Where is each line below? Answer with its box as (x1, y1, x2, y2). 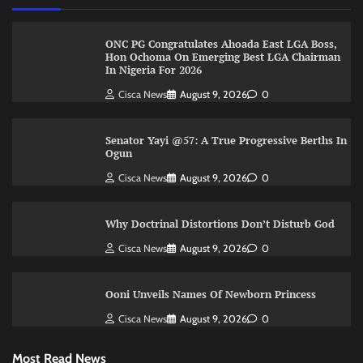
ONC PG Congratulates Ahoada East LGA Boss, (105, 37, 337, 51)
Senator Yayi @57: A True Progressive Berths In (105, 133, 347, 147)
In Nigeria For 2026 (105, 63, 202, 77)
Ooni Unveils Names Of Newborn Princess (105, 287, 319, 301)
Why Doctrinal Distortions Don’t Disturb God (105, 216, 335, 231)
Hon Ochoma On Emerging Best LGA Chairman (105, 50, 340, 64)
